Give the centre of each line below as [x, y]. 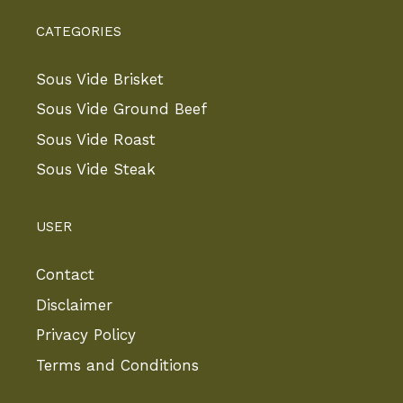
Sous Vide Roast [96, 139]
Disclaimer [74, 304]
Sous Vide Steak [96, 170]
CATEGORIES [79, 31]
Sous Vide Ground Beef [121, 109]
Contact [65, 275]
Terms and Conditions [117, 365]
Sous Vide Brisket [100, 79]
